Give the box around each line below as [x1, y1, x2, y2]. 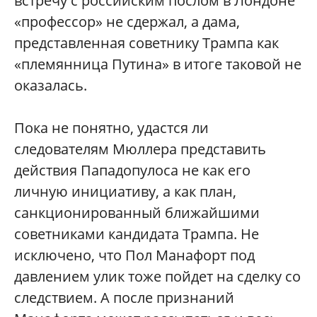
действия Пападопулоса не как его [14, 160, 250, 180]
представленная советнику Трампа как [14, 33, 279, 52]
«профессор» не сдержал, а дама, [14, 11, 240, 31]
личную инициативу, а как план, [14, 181, 236, 201]
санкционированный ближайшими [14, 202, 260, 222]
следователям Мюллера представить [14, 139, 266, 158]
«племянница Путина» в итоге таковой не [14, 54, 301, 74]
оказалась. [14, 75, 87, 95]
